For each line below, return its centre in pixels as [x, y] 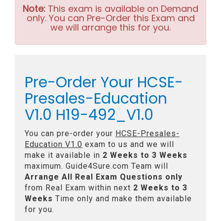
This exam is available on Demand [122, 9]
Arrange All [49, 177]
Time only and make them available [122, 199]
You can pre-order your [70, 133]
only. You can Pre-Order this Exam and [110, 18]
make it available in [64, 155]
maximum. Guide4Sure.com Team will [96, 166]
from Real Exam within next [79, 188]
